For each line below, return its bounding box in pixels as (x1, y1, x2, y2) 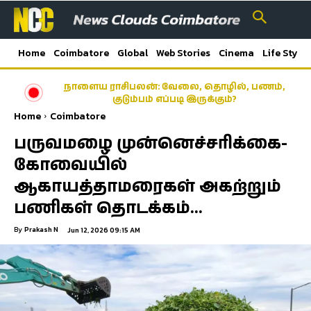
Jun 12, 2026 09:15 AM (67, 224, 140, 235)
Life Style (262, 46, 306, 60)
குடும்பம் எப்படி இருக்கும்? (112, 92, 237, 106)
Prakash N (24, 224, 58, 235)
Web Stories (156, 46, 210, 60)
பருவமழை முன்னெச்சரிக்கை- (14, 131, 287, 155)
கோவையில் (14, 153, 127, 177)
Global (117, 46, 148, 60)
